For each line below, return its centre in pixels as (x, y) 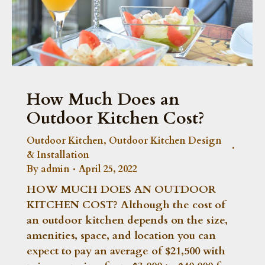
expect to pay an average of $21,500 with (126, 251)
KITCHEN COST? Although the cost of (126, 205)
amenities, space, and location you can (121, 235)
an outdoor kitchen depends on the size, (127, 220)
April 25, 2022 (108, 169)
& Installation (58, 155)
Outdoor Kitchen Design (165, 140)
